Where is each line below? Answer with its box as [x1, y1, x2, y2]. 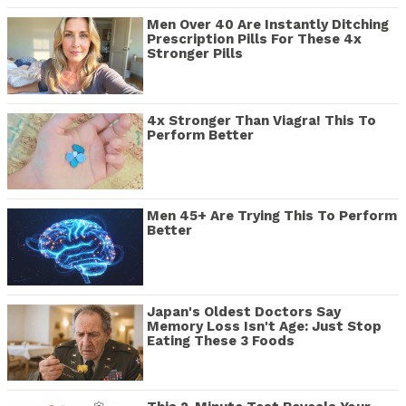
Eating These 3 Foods [147, 332, 295, 349]
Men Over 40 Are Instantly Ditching [147, 16, 389, 34]
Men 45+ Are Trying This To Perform [147, 208, 397, 225]
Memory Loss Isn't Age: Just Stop [147, 317, 382, 334]
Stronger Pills [147, 45, 243, 63]
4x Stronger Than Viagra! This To [147, 111, 376, 129]
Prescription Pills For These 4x [147, 31, 362, 48]
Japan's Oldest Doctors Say [147, 303, 341, 320]
